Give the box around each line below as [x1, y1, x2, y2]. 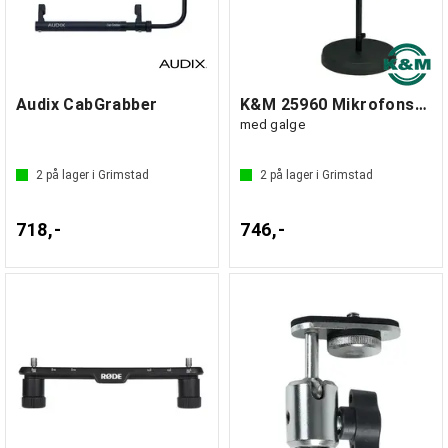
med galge [240, 117, 305, 132]
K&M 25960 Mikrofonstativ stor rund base [414, 95, 427, 114]
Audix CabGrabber [16, 95, 158, 114]
